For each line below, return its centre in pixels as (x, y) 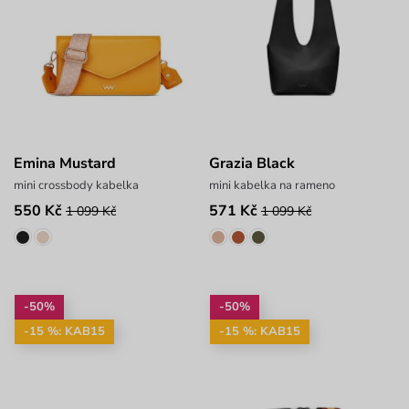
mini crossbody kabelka (76, 185)
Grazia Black (252, 163)
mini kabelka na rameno (272, 185)
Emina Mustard (65, 163)
